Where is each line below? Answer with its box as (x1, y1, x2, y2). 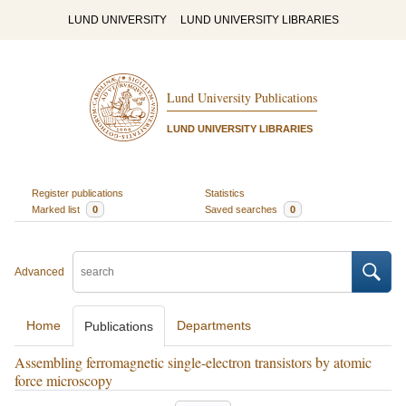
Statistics (205, 187, 245, 198)
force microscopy (14, 371, 112, 390)
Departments (177, 318, 251, 333)
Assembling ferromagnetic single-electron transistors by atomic (14, 353, 372, 372)
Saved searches (205, 203, 280, 215)
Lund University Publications (166, 89, 317, 107)
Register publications (31, 187, 123, 198)
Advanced (14, 266, 64, 278)
